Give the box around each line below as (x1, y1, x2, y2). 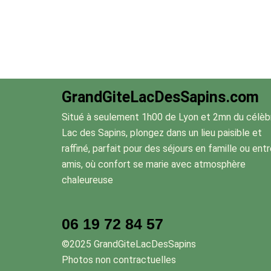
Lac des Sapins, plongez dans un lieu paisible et (62, 127, 262, 139)
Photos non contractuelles (62, 254, 176, 266)
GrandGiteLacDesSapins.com (62, 88, 259, 106)
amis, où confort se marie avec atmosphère (62, 158, 246, 170)
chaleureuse (62, 174, 113, 186)
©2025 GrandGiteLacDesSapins (62, 238, 196, 250)
